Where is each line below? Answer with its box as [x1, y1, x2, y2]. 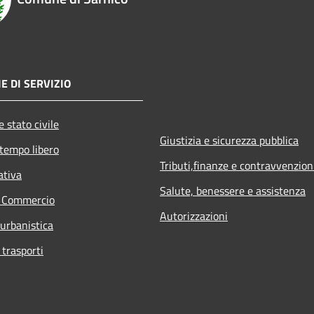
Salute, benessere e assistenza [160, 182, 306, 199]
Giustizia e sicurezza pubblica [160, 131, 299, 149]
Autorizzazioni [160, 207, 228, 224]
